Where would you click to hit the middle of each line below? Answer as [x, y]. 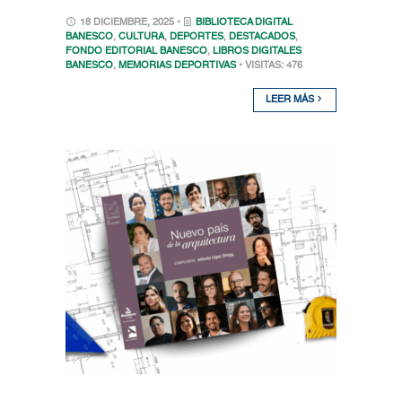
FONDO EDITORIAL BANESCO [136, 52]
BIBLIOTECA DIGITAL [244, 23]
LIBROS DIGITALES [257, 52]
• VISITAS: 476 [270, 66]
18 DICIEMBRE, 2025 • [130, 23]
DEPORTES [196, 38]
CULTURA [141, 38]
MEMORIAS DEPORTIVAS [177, 66]
